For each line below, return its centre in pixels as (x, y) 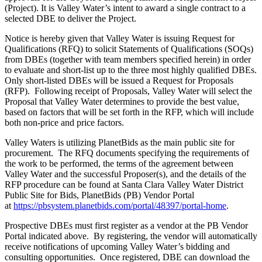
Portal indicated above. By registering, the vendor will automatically (131, 236)
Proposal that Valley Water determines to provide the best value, (122, 101)
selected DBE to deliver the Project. (70, 18)
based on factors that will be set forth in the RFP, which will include (129, 112)
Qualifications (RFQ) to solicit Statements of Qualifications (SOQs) (129, 49)
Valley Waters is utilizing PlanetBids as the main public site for (120, 142)
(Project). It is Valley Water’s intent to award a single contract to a (125, 8)
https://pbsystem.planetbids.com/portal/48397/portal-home (120, 205)
